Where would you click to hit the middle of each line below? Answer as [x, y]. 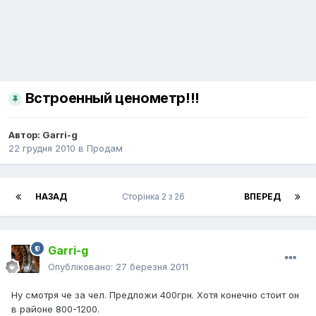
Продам [105, 148]
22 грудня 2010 [42, 148]
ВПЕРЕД [262, 197]
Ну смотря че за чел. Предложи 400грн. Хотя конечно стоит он [155, 295]
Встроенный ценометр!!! [112, 98]
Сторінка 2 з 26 [156, 197]
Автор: [25, 135]
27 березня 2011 [152, 267]
